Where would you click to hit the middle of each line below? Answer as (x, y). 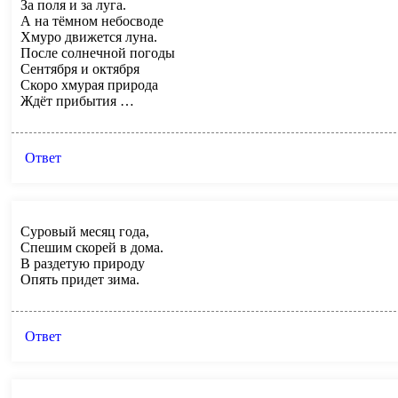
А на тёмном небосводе (92, 20)
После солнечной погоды (98, 52)
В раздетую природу (83, 263)
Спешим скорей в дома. (92, 247)
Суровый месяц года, (85, 231)
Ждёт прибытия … (77, 100)
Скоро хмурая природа (89, 84)
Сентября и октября (80, 68)
